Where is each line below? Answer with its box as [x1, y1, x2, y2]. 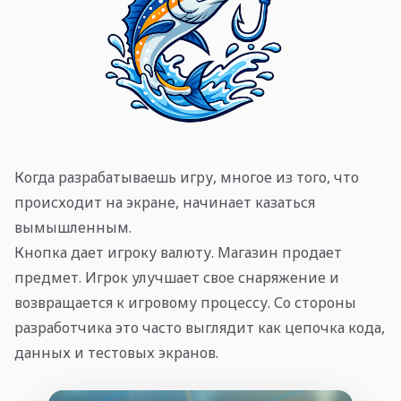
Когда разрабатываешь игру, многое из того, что [14, 167, 359, 187]
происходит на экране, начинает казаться [14, 192, 315, 212]
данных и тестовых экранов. [14, 343, 218, 363]
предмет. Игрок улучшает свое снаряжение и [14, 268, 339, 287]
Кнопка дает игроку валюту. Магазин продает [14, 243, 342, 262]
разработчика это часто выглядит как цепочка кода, [14, 318, 385, 337]
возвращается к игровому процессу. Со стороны [14, 293, 356, 312]
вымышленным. [14, 218, 132, 237]
